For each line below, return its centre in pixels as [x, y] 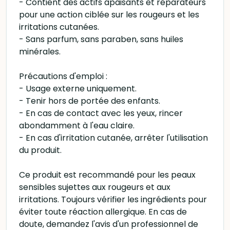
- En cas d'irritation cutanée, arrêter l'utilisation [113, 138]
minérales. [40, 52]
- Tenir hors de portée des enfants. [90, 101]
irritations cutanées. [59, 27]
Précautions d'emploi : [63, 76]
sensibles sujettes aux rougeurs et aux [95, 187]
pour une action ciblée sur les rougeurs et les [109, 15]
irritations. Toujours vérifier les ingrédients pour [113, 199]
